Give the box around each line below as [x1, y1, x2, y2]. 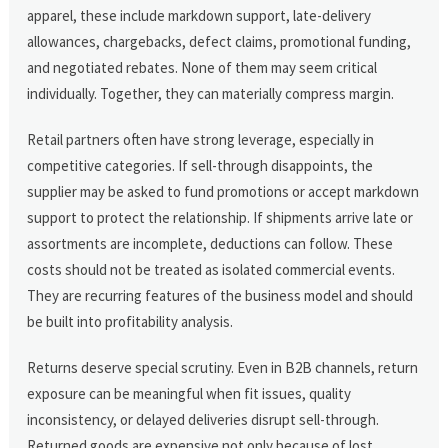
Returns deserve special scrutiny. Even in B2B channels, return [27, 357, 419, 377]
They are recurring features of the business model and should [27, 285, 414, 305]
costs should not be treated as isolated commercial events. [27, 259, 396, 279]
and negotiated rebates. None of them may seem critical [27, 57, 378, 77]
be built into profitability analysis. [27, 311, 234, 331]
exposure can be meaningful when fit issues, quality [27, 383, 352, 403]
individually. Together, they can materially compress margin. [27, 83, 395, 103]
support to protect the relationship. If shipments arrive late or [27, 207, 414, 227]
